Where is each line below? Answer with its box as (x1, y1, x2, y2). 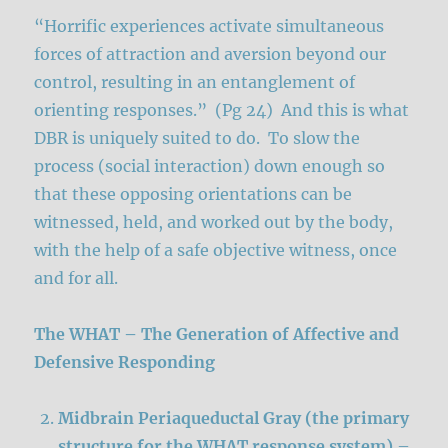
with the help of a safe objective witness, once (34, 239, 398, 260)
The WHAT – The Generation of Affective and (34, 323, 400, 344)
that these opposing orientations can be (34, 183, 353, 204)
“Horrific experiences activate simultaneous (34, 15, 385, 36)
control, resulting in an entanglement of (34, 71, 356, 92)
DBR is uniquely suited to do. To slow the (34, 127, 361, 148)
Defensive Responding (34, 351, 216, 372)
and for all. (34, 267, 119, 288)
